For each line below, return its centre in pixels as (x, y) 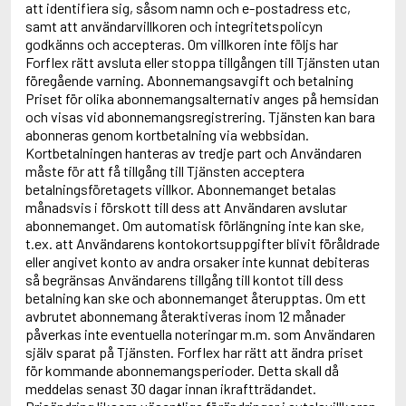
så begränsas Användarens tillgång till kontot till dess (184, 280)
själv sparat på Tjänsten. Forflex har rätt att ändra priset (194, 352)
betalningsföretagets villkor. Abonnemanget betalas (181, 189)
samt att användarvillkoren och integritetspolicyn (174, 26)
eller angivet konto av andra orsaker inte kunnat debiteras (198, 261)
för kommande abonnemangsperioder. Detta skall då (182, 370)
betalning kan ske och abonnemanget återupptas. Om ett (196, 298)
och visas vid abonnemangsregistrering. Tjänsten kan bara (200, 116)
